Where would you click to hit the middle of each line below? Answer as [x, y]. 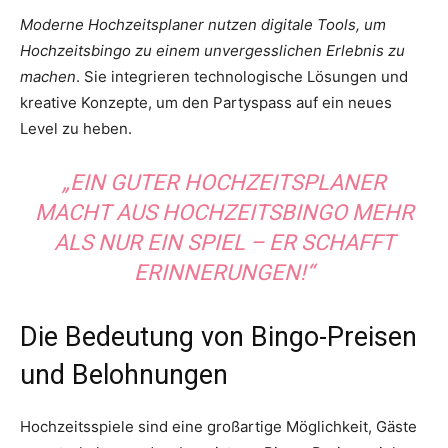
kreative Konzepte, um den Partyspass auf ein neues [206, 103]
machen [48, 77]
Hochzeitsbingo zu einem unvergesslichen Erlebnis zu [212, 51]
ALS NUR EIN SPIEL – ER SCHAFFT [224, 243]
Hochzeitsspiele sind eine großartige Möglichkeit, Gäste [218, 427]
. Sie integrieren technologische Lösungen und [242, 77]
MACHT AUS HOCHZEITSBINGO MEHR [224, 213]
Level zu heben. [76, 129]
